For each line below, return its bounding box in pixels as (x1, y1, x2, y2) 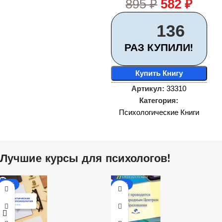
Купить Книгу (135, 69, 183, 77)
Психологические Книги (118, 108, 199, 116)
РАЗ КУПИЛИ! (124, 41, 194, 54)
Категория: (139, 96, 179, 105)
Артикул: (131, 84, 167, 93)
